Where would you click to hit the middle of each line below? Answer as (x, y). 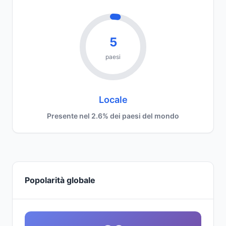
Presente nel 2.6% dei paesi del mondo (113, 116)
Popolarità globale (60, 180)
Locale (113, 100)
